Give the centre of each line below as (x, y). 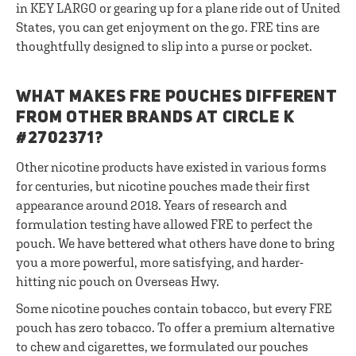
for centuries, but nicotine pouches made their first (163, 186)
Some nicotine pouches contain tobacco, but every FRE (174, 308)
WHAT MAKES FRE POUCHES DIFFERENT (177, 97)
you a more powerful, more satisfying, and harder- (160, 262)
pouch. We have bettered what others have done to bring (175, 243)
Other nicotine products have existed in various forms (171, 167)
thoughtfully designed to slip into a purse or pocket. (164, 46)
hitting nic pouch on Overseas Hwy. (118, 281)
